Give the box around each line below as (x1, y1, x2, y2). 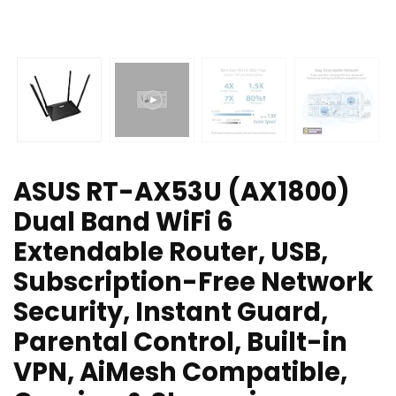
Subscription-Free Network (13, 264, 373, 301)
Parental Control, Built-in (13, 324, 347, 361)
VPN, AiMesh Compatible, (13, 354, 347, 391)
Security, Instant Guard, (13, 294, 328, 331)
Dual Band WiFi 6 (13, 204, 233, 240)
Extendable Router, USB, (13, 234, 328, 270)
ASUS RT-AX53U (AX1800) (13, 174, 350, 210)
